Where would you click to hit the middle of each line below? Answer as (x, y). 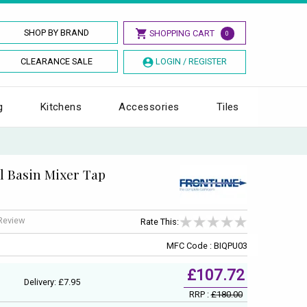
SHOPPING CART (182, 33)
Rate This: (160, 222)
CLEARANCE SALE (57, 61)
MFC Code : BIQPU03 (207, 245)
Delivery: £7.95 (52, 282)
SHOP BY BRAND (57, 33)
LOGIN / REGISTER (191, 61)
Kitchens (61, 107)
